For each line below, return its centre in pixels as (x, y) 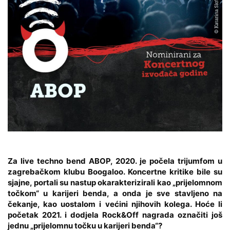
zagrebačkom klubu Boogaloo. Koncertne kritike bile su (115, 171)
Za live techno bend (48, 161)
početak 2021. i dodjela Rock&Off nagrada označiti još (115, 215)
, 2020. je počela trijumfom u (166, 161)
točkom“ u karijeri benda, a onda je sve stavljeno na (115, 193)
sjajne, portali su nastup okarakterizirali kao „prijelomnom (115, 182)
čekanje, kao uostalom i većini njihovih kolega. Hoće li (115, 204)
